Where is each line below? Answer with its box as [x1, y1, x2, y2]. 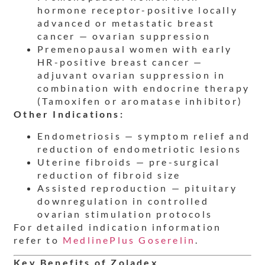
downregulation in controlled [37, 195, 209, 206]
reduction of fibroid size [37, 169, 181, 180]
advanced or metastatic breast [37, 17, 215, 29]
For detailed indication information [14, 221, 222, 232]
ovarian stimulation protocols [37, 208, 213, 219]
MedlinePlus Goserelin [63, 234, 196, 245]
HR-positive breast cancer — [37, 56, 203, 68]
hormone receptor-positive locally [37, 4, 238, 16]
